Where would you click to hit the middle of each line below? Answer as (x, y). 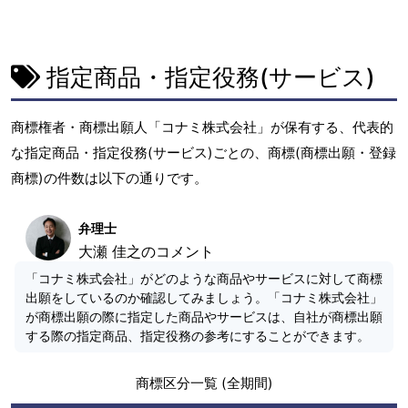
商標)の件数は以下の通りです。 (109, 178)
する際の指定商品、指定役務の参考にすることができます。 (198, 335)
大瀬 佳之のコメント (146, 251)
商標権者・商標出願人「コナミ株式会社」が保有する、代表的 (202, 127)
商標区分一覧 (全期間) (204, 382)
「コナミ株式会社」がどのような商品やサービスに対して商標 (204, 278)
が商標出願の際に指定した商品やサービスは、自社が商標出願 (204, 316)
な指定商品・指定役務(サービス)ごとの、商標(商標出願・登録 (204, 152)
